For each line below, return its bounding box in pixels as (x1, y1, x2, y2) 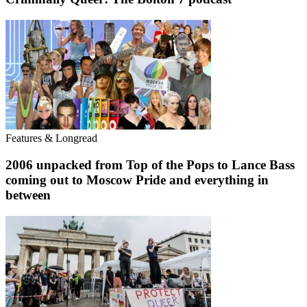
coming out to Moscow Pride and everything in (5, 172, 269, 187)
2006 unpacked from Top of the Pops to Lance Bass (5, 157, 295, 172)
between (5, 187, 51, 202)
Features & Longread (5, 132, 97, 145)
